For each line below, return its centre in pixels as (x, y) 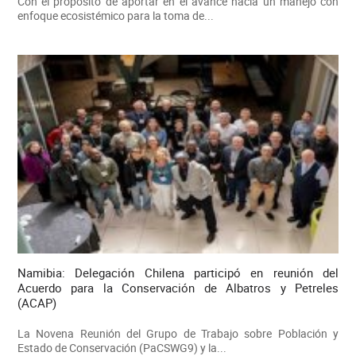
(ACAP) (37, 303)
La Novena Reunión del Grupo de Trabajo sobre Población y (178, 334)
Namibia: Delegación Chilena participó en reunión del (178, 273)
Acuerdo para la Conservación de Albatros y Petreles (178, 288)
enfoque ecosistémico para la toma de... (115, 15)
